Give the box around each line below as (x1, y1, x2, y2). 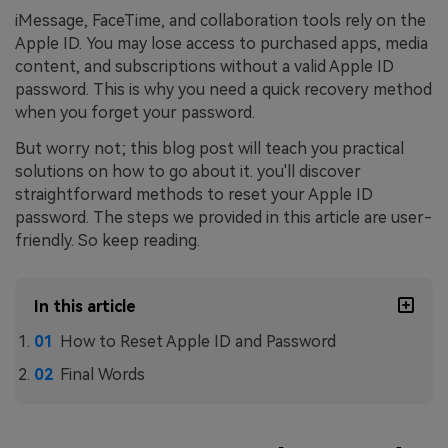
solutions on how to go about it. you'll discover (15, 161, 361, 181)
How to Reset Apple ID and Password (59, 331, 336, 351)
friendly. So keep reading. (15, 230, 200, 250)
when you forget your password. (15, 103, 255, 123)
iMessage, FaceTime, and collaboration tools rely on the (15, 11, 426, 31)
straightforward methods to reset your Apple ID (15, 184, 373, 204)
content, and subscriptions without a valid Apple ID (15, 57, 394, 77)
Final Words (59, 364, 145, 384)
